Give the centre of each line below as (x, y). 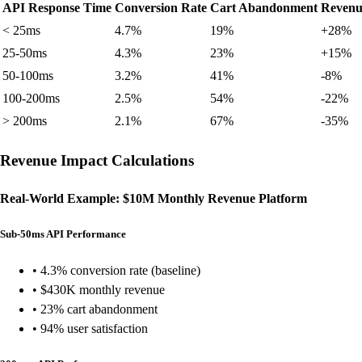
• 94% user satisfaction (90, 328)
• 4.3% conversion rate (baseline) (116, 270)
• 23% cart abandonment (95, 309)
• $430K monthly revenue (99, 289)
